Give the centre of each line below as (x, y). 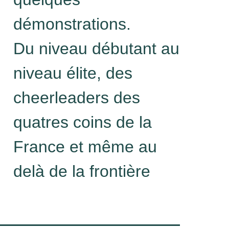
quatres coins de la (83, 122)
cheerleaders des (77, 98)
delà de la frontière (82, 171)
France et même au (85, 147)
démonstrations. (72, 24)
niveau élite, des (73, 73)
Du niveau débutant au (96, 49)
